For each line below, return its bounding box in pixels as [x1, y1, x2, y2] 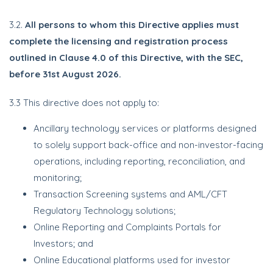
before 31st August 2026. [9, 68, 121, 80]
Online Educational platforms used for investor [34, 254, 230, 266]
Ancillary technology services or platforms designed [34, 122, 257, 134]
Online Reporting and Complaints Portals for [34, 221, 221, 233]
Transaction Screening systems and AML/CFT [34, 188, 227, 200]
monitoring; [34, 172, 82, 183]
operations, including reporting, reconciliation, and [34, 155, 245, 167]
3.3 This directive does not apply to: [9, 97, 159, 108]
